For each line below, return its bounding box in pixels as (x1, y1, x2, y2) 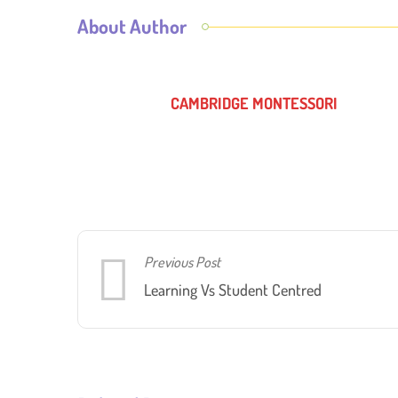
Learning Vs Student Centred (144, 279, 322, 299)
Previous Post (144, 251, 221, 271)
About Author (77, 12, 187, 38)
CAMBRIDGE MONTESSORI (171, 92, 338, 113)
